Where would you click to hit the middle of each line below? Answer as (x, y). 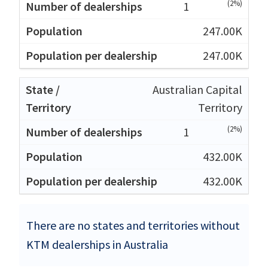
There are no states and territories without (133, 226)
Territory (220, 108)
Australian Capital (197, 90)
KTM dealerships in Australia (97, 245)
